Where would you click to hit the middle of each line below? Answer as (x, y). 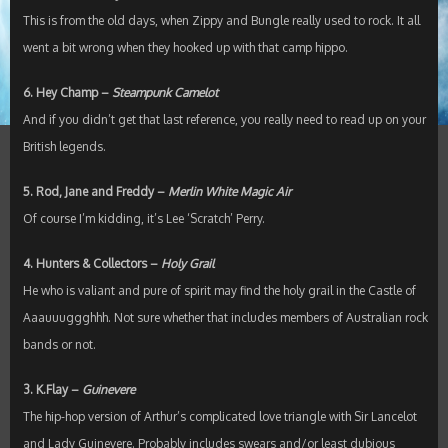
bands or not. (59, 345)
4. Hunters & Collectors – (91, 264)
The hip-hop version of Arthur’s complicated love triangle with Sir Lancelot (219, 417)
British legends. (64, 147)
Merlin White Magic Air (229, 192)
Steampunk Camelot (164, 93)
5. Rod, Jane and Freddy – (95, 192)
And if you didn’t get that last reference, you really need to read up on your (224, 120)
